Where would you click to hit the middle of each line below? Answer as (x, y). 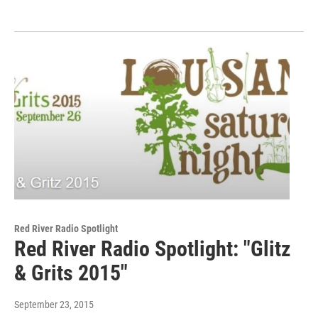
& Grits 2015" (71, 273)
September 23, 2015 (54, 304)
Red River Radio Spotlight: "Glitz (153, 248)
